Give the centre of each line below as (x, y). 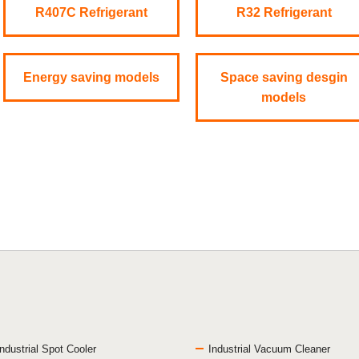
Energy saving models (91, 78)
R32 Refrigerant (284, 13)
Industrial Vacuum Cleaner (269, 349)
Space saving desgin (284, 78)
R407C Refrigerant (91, 13)
